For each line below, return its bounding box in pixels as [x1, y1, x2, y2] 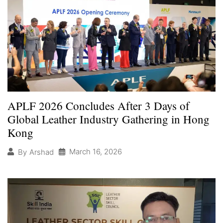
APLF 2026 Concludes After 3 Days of [7, 98, 190, 113]
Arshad [29, 147, 54, 157]
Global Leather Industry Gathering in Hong [7, 111, 210, 127]
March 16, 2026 [69, 147, 122, 157]
